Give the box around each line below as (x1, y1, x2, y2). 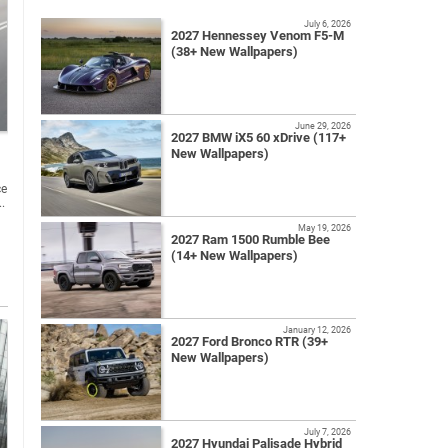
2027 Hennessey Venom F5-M (171, 28, 344, 44)
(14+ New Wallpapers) (171, 248, 298, 264)
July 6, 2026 (304, 18, 351, 30)
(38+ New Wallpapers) (171, 44, 298, 60)
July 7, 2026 (304, 426, 351, 438)
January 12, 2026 (283, 324, 351, 336)
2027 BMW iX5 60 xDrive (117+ (171, 130, 346, 146)
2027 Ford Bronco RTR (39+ (171, 334, 328, 350)
